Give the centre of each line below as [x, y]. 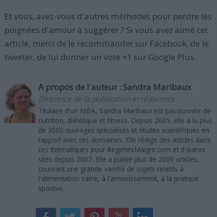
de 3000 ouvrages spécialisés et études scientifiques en [124, 130]
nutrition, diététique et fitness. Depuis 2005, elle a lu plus [125, 120]
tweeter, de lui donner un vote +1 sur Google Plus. [100, 57]
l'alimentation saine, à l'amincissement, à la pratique [118, 178]
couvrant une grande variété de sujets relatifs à [111, 169]
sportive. [51, 188]
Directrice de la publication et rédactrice [106, 99]
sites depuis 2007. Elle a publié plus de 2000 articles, [118, 159]
